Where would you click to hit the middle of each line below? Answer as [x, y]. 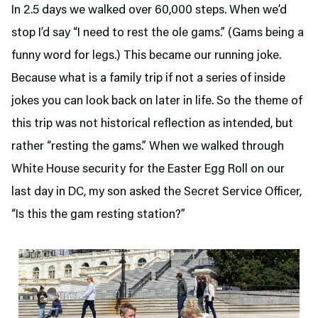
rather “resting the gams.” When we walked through [148, 147]
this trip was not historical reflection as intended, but [152, 124]
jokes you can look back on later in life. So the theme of [157, 101]
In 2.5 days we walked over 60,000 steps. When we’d [149, 10]
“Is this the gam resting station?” [100, 215]
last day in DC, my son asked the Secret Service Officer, [157, 192]
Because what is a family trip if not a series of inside [148, 78]
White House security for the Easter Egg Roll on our [148, 169]
